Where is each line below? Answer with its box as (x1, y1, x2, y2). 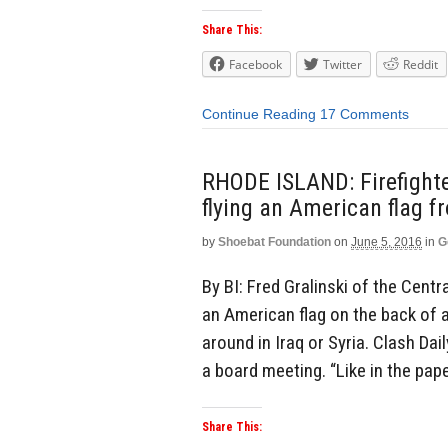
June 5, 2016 (351, 234, 422, 249)
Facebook (229, 56, 282, 74)
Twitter (323, 56, 362, 74)
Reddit (403, 56, 438, 74)
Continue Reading (202, 106, 316, 123)
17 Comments (320, 106, 409, 123)
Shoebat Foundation (218, 234, 331, 249)
